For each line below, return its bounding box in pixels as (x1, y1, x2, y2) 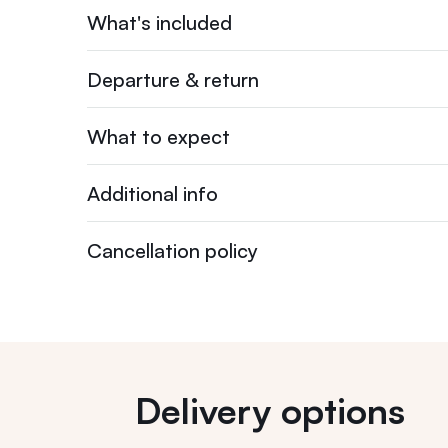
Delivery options (135, 388, 405, 433)
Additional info (87, 180, 218, 206)
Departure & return (87, 66, 259, 92)
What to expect (87, 123, 230, 149)
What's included (87, 9, 232, 35)
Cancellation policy (87, 237, 258, 263)
